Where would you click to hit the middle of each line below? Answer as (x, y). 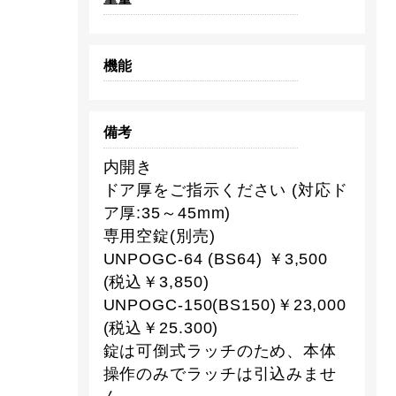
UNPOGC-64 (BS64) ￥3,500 (216, 259)
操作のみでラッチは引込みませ (220, 374)
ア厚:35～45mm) (167, 213)
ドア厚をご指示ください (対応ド (225, 190)
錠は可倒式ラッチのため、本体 (220, 351)
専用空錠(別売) (159, 236)
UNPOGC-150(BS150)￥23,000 (225, 305)
